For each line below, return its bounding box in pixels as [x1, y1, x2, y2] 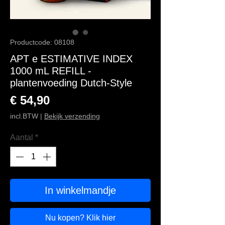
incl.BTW [10, 112, 40, 120]
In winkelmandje [45, 185, 116, 196]
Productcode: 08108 [10, 38, 74, 46]
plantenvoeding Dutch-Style [10, 77, 132, 88]
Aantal [10, 133, 33, 142]
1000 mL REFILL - [10, 65, 91, 76]
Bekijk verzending [44, 112, 100, 120]
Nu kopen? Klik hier [45, 213, 116, 222]
